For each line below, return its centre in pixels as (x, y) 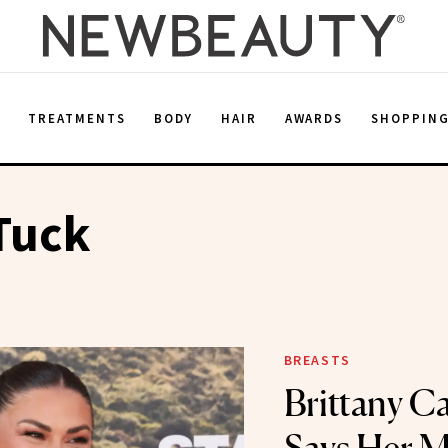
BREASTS (317, 360)
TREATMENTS (77, 118)
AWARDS (314, 118)
